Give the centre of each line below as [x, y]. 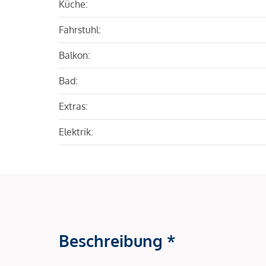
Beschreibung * [117, 240]
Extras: [73, 106]
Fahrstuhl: [80, 29]
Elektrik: [76, 132]
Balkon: [75, 55]
